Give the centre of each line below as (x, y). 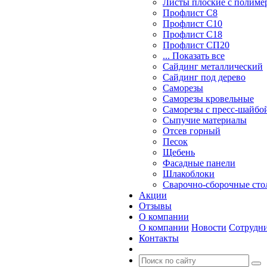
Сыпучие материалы (205, 120)
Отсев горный (192, 131)
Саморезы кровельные (208, 99)
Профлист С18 (193, 34)
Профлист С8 (190, 13)
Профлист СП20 (196, 45)
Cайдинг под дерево (204, 77)
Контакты (159, 238)
